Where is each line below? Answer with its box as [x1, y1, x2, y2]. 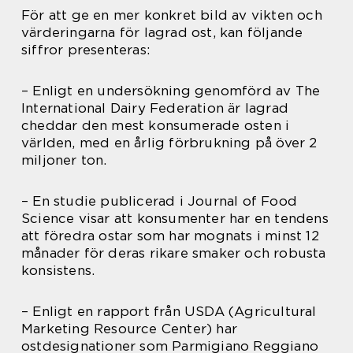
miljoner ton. [21, 152, 107, 168]
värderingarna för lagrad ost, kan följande [21, 24, 303, 40]
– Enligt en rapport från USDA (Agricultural [21, 303, 317, 319]
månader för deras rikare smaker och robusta [21, 245, 326, 261]
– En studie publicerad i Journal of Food [21, 193, 298, 209]
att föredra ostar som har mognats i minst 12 [21, 228, 319, 243]
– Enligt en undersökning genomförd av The [21, 83, 321, 98]
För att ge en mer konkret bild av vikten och [21, 7, 322, 23]
